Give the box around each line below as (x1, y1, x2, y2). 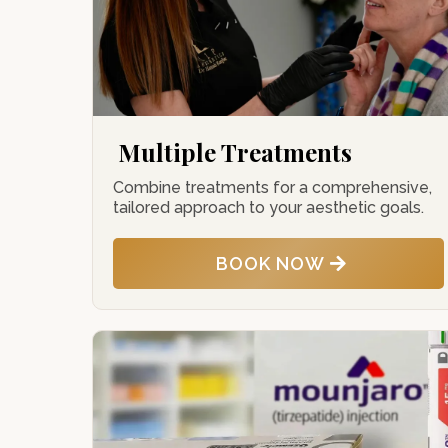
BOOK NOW (215, 253, 325, 274)
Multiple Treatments (118, 136, 352, 168)
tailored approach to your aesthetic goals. (113, 198, 424, 217)
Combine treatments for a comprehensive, (113, 178, 432, 197)
